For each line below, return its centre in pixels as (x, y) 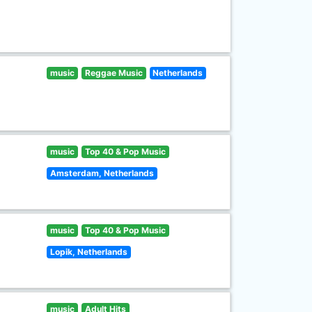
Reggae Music (114, 73)
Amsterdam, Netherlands (102, 173)
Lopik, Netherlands (89, 252)
